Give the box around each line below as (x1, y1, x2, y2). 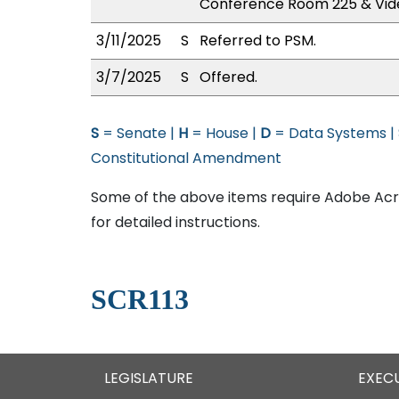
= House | (188, 123, 260, 143)
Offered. (199, 67, 257, 87)
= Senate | (99, 123, 178, 143)
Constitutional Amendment (91, 148, 281, 168)
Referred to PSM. (199, 30, 316, 51)
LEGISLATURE (104, 368, 193, 388)
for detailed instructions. (91, 212, 260, 232)
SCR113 (91, 283, 189, 315)
